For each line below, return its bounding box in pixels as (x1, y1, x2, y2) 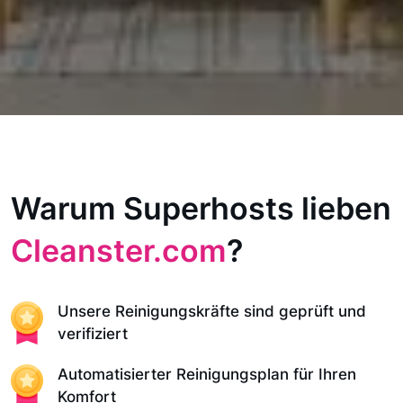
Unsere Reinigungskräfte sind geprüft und (58, 302, 366, 320)
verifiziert (58, 325, 128, 343)
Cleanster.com (11, 232, 227, 269)
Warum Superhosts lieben (11, 190, 391, 227)
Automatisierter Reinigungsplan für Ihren (58, 365, 356, 383)
